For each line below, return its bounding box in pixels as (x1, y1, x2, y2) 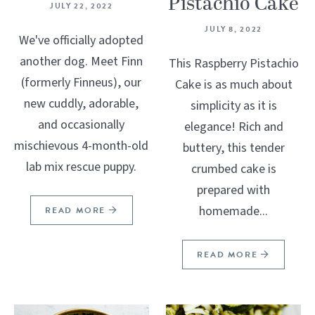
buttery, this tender (182, 139, 285, 157)
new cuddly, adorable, (24, 95, 139, 113)
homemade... (199, 202, 269, 221)
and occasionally (38, 116, 125, 134)
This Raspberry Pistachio (168, 55, 299, 73)
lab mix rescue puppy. (26, 158, 137, 176)
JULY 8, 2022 (205, 23, 263, 36)
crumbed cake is (191, 160, 276, 179)
